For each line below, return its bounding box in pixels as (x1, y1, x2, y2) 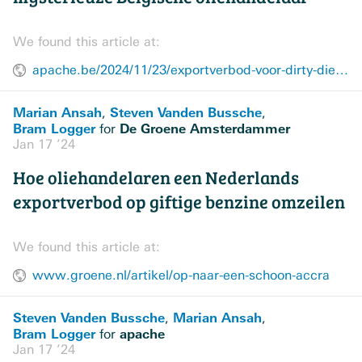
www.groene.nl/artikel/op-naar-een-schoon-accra (32, 267, 330, 284)
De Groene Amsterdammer (120, 120, 290, 137)
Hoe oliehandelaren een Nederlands (13, 165, 299, 190)
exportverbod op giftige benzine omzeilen (13, 189, 345, 214)
